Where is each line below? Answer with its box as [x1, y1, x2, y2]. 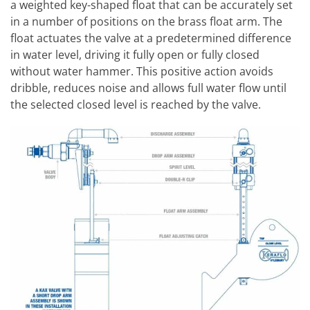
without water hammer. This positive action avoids [10, 63, 273, 79]
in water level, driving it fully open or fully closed [10, 46, 259, 62]
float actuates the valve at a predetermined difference [10, 30, 291, 46]
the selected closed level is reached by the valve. [10, 96, 261, 112]
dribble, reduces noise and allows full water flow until [10, 80, 286, 95]
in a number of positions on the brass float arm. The [10, 13, 282, 29]
